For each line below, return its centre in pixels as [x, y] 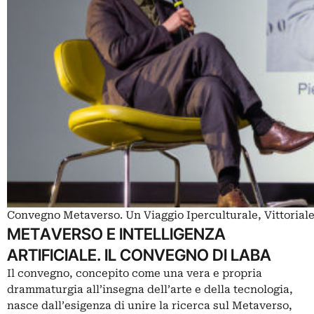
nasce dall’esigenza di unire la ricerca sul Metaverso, [150, 306]
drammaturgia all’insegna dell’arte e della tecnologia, [150, 290]
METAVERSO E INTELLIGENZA [116, 234]
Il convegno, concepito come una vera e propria [135, 274]
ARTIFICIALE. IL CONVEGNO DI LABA [139, 255]
